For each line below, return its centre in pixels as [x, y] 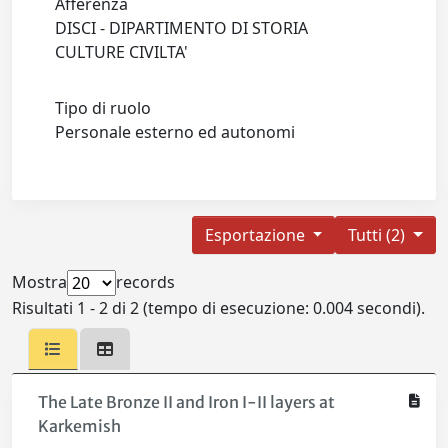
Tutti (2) [379, 235]
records [145, 282]
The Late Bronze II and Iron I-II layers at [186, 402]
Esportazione [256, 235]
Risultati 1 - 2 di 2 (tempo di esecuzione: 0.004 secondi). [218, 308]
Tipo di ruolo [103, 108]
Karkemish [79, 426]
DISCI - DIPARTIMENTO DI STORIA [182, 28]
